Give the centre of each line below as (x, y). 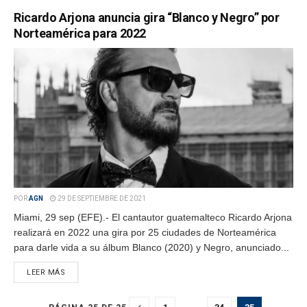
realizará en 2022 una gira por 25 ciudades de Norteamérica (145, 232)
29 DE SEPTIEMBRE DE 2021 (101, 198)
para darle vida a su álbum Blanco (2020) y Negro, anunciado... (151, 247)
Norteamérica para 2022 (80, 33)
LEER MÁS (46, 272)
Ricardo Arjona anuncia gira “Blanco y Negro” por (147, 17)
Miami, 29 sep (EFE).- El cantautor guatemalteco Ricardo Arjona (153, 217)
